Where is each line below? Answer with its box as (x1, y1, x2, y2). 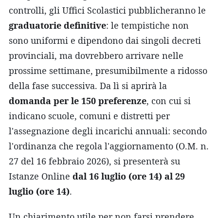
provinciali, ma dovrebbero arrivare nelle (9, 49, 183, 61)
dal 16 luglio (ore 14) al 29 (73, 170, 185, 182)
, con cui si (146, 94, 191, 107)
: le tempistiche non (106, 19, 189, 31)
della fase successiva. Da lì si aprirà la (9, 79, 167, 91)
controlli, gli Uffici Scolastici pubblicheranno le (9, 4, 206, 16)
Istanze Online (9, 170, 73, 182)
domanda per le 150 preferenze (9, 94, 146, 107)
